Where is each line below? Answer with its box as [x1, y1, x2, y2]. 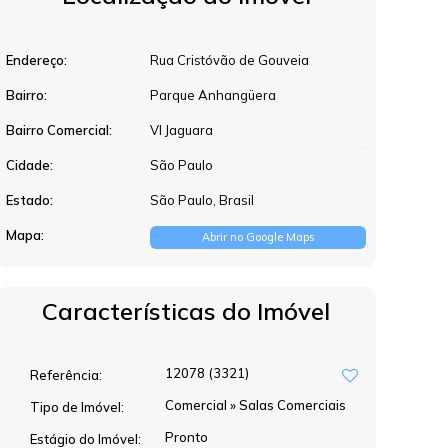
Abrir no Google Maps [202, 230, 314, 244]
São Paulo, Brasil [150, 192, 254, 208]
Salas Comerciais [236, 397, 346, 413]
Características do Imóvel [42, 296, 330, 326]
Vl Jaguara [150, 122, 213, 138]
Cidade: [6, 157, 53, 173]
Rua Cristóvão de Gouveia [150, 52, 309, 68]
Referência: [30, 366, 102, 383]
